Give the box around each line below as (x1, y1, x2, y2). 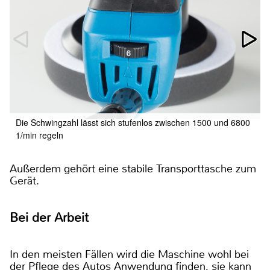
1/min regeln (16, 128, 63, 141)
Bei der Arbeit (10, 209, 89, 225)
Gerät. (10, 173, 42, 188)
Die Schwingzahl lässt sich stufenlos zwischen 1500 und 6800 (16, 116, 250, 128)
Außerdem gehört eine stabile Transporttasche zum (10, 161, 256, 176)
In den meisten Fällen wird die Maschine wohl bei (10, 246, 249, 262)
